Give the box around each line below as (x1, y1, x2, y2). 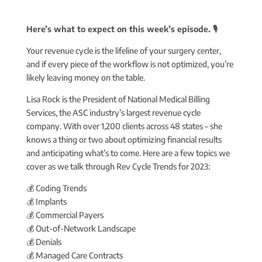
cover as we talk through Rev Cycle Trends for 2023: (26, 161, 210, 172)
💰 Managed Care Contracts (26, 250, 123, 261)
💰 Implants (26, 196, 67, 207)
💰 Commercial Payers (26, 210, 104, 220)
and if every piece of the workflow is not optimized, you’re (26, 59, 233, 70)
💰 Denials (26, 237, 61, 247)
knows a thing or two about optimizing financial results (26, 135, 222, 145)
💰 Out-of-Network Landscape (26, 223, 136, 234)
